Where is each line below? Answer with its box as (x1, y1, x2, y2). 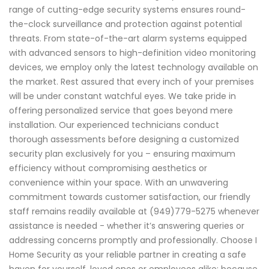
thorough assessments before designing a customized (9, 133, 239, 145)
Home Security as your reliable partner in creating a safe (9, 248, 246, 261)
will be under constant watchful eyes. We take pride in (9, 89, 236, 102)
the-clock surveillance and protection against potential (9, 17, 242, 30)
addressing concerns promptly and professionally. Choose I (9, 234, 257, 246)
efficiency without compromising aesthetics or (9, 162, 207, 174)
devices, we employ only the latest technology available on (9, 61, 258, 73)
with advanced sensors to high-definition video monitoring (9, 46, 256, 59)
